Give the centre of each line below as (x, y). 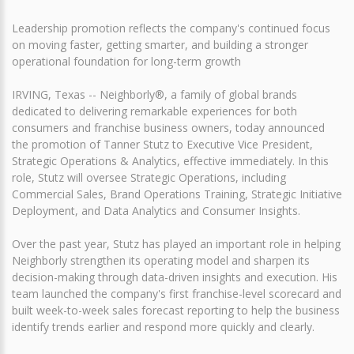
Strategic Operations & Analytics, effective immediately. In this (170, 160)
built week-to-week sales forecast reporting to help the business (176, 310)
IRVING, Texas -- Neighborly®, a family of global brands (154, 94)
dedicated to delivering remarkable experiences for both (154, 111)
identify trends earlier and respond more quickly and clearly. (163, 326)
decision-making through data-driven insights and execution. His (175, 277)
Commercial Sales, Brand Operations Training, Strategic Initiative (177, 194)
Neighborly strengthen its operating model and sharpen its (161, 260)
